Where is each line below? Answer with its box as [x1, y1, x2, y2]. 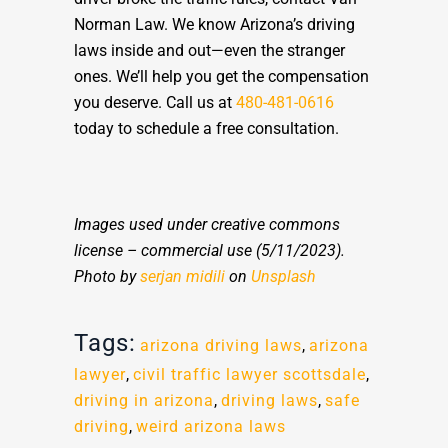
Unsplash [251, 267, 316, 287]
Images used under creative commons [74, 215, 340, 235]
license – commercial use [74, 241, 252, 261]
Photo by [74, 267, 140, 287]
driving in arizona [74, 391, 214, 411]
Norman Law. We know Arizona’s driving [74, 15, 355, 35]
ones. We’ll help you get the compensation [74, 67, 369, 87]
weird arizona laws [136, 417, 286, 437]
